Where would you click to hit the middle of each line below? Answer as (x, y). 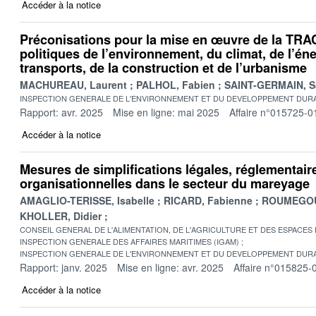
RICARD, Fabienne (208, 200)
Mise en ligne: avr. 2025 (170, 267)
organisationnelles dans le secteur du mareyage (165, 183)
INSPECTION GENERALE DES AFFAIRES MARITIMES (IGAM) (129, 241)
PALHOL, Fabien (176, 84)
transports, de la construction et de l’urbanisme (163, 67)
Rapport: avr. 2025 (61, 112)
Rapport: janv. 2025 (63, 267)
